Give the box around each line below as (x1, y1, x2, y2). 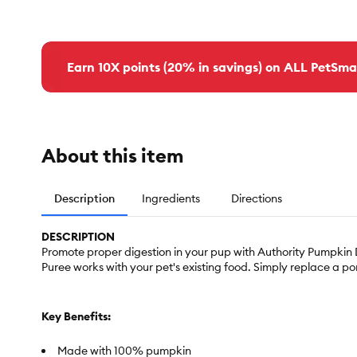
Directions (231, 191, 282, 206)
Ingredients (141, 191, 200, 206)
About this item (41, 143, 183, 168)
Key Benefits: (41, 309, 111, 324)
